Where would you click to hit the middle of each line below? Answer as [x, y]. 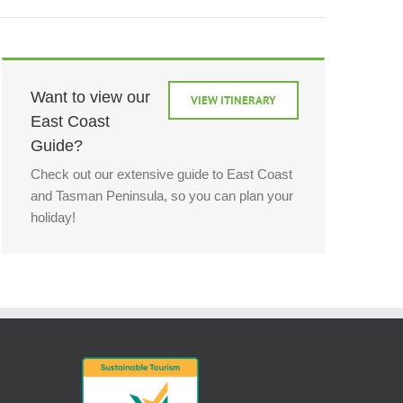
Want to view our [91, 97]
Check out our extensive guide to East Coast [162, 175]
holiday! [54, 218]
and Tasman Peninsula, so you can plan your [162, 196]
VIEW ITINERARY [233, 100]
